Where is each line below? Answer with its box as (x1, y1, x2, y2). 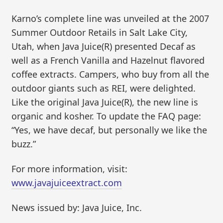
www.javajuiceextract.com (11, 176, 122, 189)
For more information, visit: (11, 162, 128, 175)
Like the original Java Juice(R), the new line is (11, 96, 199, 109)
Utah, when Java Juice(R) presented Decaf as (11, 40, 196, 53)
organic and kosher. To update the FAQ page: (11, 110, 202, 122)
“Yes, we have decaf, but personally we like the (11, 124, 208, 136)
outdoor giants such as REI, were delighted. (11, 82, 196, 95)
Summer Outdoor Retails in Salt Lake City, (11, 26, 188, 39)
